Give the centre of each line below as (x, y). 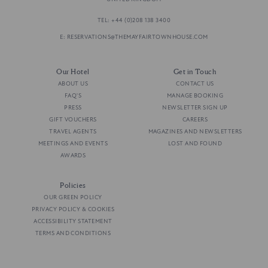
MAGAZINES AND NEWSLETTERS (195, 132)
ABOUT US (73, 84)
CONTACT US (195, 84)
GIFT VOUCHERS (73, 120)
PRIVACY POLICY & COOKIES (73, 210)
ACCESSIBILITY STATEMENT (73, 222)
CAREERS (195, 120)
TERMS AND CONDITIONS (73, 234)
